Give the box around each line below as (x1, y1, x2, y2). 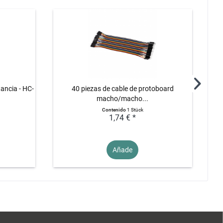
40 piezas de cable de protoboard (71, 84, 174, 93)
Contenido (102, 107, 127, 112)
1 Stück (126, 107, 143, 112)
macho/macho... (97, 94, 149, 103)
